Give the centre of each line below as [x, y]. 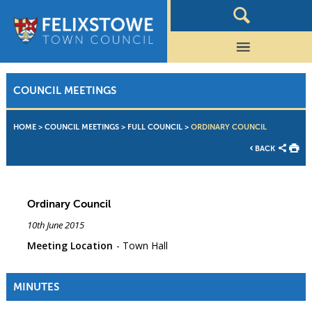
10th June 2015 [55, 225]
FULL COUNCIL [155, 127]
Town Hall [145, 246]
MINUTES [36, 287]
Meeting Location [70, 246]
